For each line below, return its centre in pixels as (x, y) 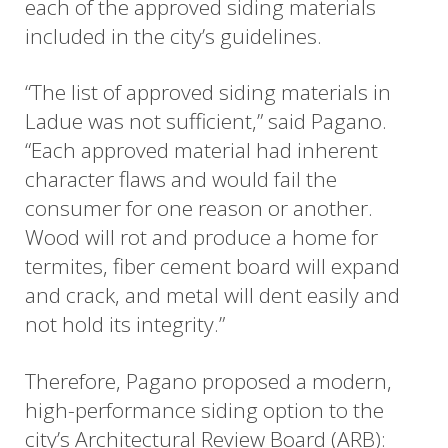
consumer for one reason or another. (199, 208)
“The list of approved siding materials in (208, 92)
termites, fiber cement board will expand (212, 266)
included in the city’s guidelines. (173, 35)
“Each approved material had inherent (201, 150)
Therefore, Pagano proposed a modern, (208, 380)
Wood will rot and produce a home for (201, 237)
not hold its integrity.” (125, 324)
